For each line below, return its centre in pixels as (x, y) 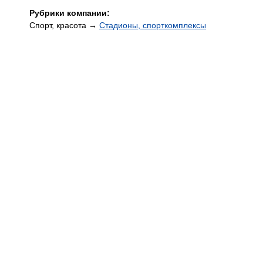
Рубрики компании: (70, 13)
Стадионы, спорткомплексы (153, 25)
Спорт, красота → (64, 25)
